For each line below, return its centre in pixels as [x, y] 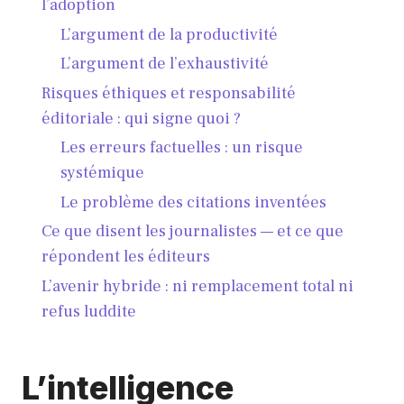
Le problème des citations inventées [194, 202]
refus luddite [88, 311]
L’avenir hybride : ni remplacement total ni [197, 286]
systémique [103, 173]
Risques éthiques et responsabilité [168, 93]
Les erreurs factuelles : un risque [182, 148]
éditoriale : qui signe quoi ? [141, 118]
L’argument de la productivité [170, 34]
